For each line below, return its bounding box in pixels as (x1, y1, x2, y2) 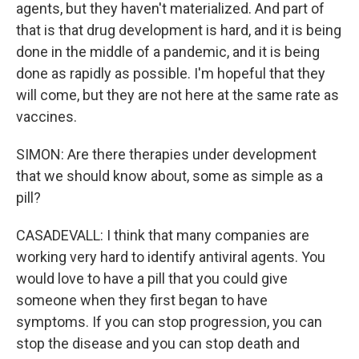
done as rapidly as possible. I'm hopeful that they (16, 65, 325, 82)
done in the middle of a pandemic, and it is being (16, 43, 320, 60)
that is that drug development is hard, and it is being (16, 22, 341, 38)
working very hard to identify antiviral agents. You (16, 248, 325, 265)
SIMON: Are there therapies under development (16, 146, 317, 163)
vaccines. (16, 108, 77, 125)
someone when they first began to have (16, 292, 268, 309)
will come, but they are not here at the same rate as (16, 87, 339, 103)
